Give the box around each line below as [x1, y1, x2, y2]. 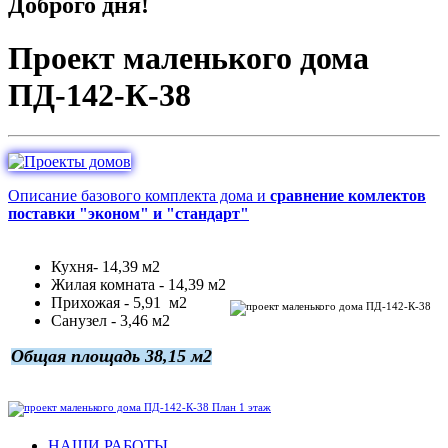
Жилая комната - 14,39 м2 [51, 276, 226, 294]
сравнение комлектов [270, 187, 426, 205]
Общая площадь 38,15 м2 [11, 346, 212, 367]
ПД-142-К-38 [8, 76, 191, 113]
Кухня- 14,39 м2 [51, 258, 160, 276]
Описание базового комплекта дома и [8, 187, 270, 205]
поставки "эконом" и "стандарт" [8, 205, 249, 223]
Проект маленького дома [8, 39, 369, 76]
